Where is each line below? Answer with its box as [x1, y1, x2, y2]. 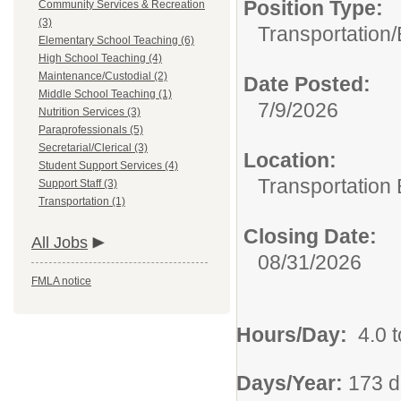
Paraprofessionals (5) [38, 124, 143, 136]
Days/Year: [236, 371, 343, 395]
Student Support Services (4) [38, 159, 178, 172]
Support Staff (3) [38, 177, 117, 190]
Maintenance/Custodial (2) [38, 70, 167, 82]
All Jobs [31, 234, 88, 252]
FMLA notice [31, 275, 91, 287]
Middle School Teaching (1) [38, 88, 172, 100]
